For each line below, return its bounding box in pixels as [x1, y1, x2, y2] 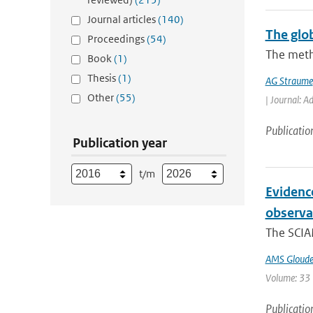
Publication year [73, 135, 167, 151]
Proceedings [87, 32, 147, 45]
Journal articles [87, 13, 158, 26]
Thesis [87, 71, 118, 85]
